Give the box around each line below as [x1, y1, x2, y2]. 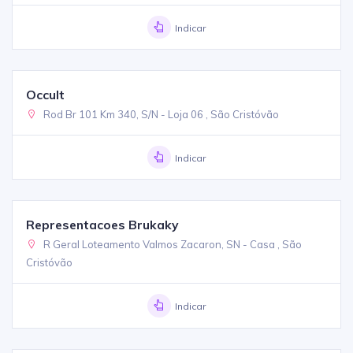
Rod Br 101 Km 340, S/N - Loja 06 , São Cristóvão [41, 108, 280, 121]
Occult [26, 87, 65, 103]
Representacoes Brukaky [26, 217, 179, 233]
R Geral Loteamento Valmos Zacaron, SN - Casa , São [41, 238, 303, 251]
